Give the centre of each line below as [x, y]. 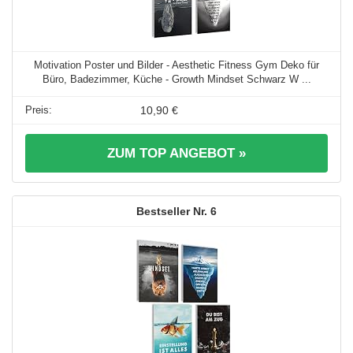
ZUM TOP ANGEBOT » [176, 154]
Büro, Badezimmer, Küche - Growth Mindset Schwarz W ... [176, 80]
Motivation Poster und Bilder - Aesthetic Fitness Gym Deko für [176, 65]
